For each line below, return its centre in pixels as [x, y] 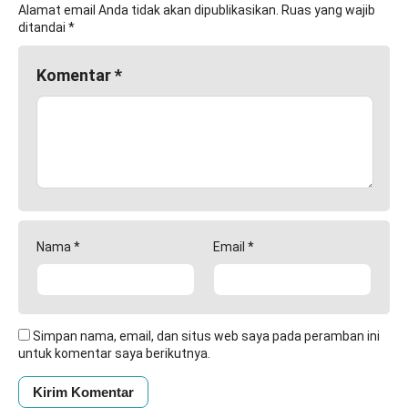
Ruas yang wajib [328, 10]
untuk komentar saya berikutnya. [114, 353]
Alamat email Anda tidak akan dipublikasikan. [148, 10]
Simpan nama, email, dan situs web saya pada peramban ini [206, 336]
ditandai [43, 27]
